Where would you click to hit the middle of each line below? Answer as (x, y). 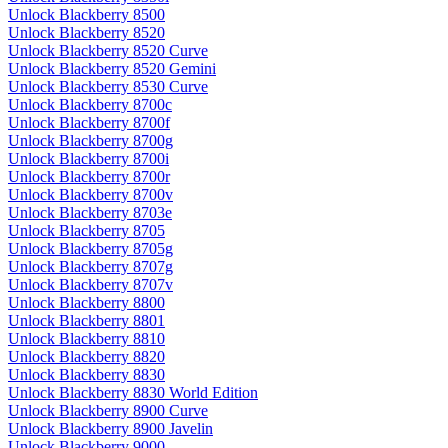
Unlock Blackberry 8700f (89, 123)
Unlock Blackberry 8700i (88, 159)
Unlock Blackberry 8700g (90, 141)
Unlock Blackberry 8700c (90, 105)
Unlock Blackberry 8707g (90, 267)
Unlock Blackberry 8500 (86, 15)
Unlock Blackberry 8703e (90, 213)
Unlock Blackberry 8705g (90, 249)
